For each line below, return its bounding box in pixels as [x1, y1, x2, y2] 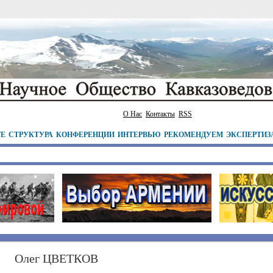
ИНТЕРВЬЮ [118, 129, 161, 140]
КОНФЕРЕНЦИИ [56, 129, 115, 140]
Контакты [146, 110, 175, 118]
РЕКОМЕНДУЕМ [164, 129, 223, 140]
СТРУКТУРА [9, 129, 53, 140]
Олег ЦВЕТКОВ [15, 252, 98, 265]
